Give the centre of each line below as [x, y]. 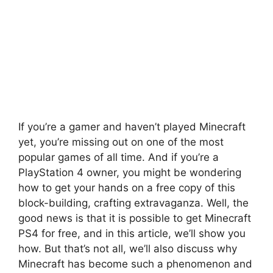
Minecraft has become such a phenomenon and [135, 264]
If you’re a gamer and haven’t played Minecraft [132, 127]
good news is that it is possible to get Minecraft [135, 218]
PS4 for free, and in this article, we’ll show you [132, 234]
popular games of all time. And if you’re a [119, 158]
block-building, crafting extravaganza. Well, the [133, 203]
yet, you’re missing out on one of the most [121, 142]
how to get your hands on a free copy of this [127, 188]
